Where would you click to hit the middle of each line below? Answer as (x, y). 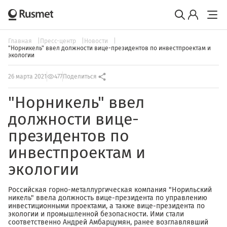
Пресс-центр (59, 41)
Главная (21, 41)
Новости (97, 41)
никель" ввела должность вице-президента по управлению (108, 198)
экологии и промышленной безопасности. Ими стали (96, 214)
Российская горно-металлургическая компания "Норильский (110, 190)
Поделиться (80, 77)
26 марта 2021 (27, 77)
